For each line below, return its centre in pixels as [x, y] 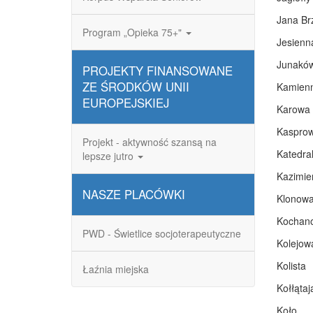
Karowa [293, 109]
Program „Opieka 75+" [133, 32]
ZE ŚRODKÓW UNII [136, 87]
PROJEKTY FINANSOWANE [158, 71]
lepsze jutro [109, 156]
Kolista [291, 265]
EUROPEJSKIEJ [126, 103]
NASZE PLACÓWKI [134, 194]
